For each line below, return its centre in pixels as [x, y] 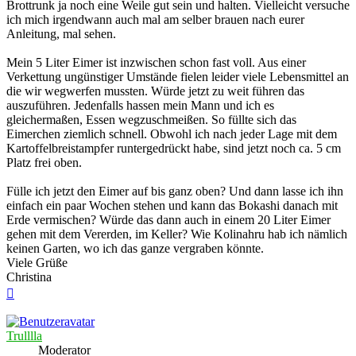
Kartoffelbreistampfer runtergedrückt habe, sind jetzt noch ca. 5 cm [174, 149]
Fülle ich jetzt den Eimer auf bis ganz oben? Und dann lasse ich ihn [175, 192]
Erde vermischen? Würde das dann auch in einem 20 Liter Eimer [168, 220]
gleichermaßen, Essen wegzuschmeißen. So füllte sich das [151, 120]
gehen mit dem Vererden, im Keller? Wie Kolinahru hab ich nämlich [177, 234]
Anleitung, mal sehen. [61, 34]
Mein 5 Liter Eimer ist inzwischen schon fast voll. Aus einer [156, 63]
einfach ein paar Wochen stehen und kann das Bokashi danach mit [172, 206]
